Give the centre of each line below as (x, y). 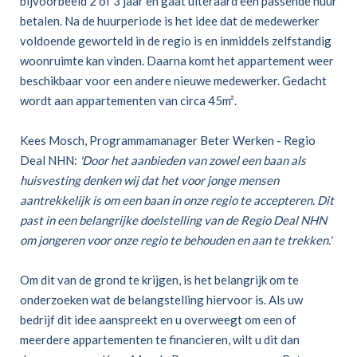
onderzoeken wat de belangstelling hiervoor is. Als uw (161, 300)
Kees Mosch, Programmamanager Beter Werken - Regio (168, 141)
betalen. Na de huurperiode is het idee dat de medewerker (170, 21)
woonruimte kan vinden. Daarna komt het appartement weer (177, 61)
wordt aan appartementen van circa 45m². (128, 101)
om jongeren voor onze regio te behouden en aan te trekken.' (176, 240)
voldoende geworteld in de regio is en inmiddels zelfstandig (176, 41)
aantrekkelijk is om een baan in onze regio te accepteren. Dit (177, 200)
